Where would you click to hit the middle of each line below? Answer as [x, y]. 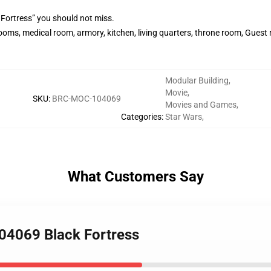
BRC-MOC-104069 [87, 99]
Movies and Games [201, 105]
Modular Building [197, 80]
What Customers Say [135, 177]
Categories [141, 117]
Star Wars [184, 117]
